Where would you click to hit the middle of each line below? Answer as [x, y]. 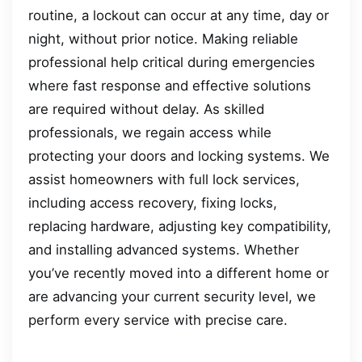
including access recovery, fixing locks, [153, 202]
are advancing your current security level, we [172, 296]
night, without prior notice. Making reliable [163, 38]
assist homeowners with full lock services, [164, 179]
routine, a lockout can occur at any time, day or [179, 15]
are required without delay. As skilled [146, 109]
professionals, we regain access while [150, 132]
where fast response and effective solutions [170, 85]
